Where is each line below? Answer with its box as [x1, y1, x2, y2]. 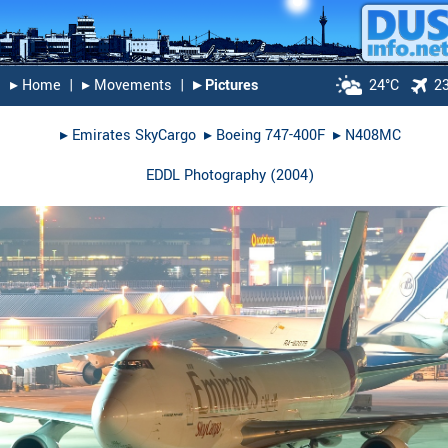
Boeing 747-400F [215, 124, 325, 146]
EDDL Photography [146, 164, 266, 186]
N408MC [344, 124, 401, 146]
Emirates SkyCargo [71, 124, 196, 146]
